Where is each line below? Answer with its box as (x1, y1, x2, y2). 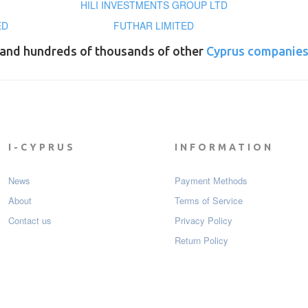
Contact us (8, 214, 52, 228)
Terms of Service (175, 194, 243, 208)
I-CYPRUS (8, 142, 76, 153)
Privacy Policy (175, 214, 232, 228)
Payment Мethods (175, 174, 247, 188)
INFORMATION (175, 142, 274, 153)
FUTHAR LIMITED (113, 19, 195, 33)
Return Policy (175, 234, 228, 247)
